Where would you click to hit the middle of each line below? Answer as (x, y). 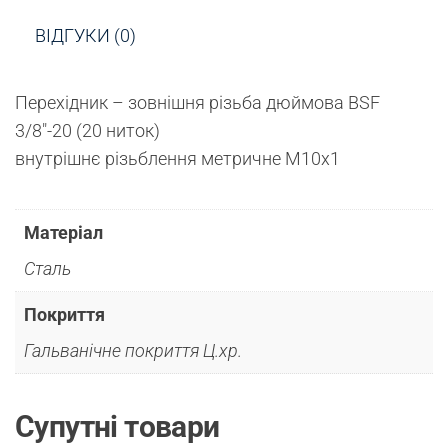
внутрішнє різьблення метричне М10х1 (177, 158)
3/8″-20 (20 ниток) (87, 130)
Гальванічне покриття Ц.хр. (133, 350)
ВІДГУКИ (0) (85, 35)
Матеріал (63, 232)
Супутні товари (117, 426)
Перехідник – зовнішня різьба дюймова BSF (197, 102)
